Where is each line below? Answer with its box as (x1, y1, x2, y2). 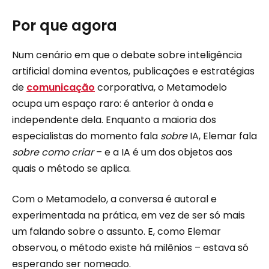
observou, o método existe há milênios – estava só (12, 241, 249, 255)
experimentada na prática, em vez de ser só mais (12, 208, 245, 223)
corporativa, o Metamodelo (95, 80, 227, 94)
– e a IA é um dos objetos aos (94, 145, 232, 159)
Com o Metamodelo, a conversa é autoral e (12, 192, 217, 207)
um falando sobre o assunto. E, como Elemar (12, 225, 221, 239)
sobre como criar (12, 145, 94, 159)
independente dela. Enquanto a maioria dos (12, 112, 216, 127)
